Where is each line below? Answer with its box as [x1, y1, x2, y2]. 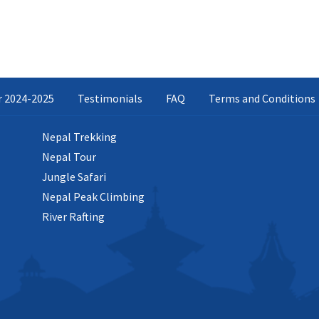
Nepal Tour [42, 150, 96, 164]
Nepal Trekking [42, 130, 117, 145]
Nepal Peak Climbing [42, 189, 145, 204]
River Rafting [42, 209, 105, 224]
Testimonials [77, 91, 142, 106]
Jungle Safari [42, 169, 106, 184]
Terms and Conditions [208, 91, 315, 106]
